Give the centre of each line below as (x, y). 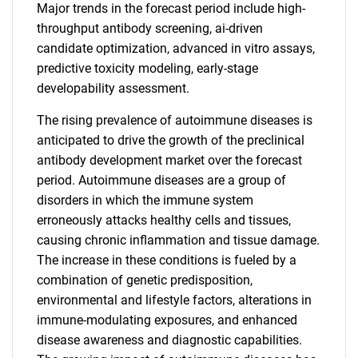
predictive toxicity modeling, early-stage (147, 68)
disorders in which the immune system (145, 200)
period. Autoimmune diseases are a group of (161, 180)
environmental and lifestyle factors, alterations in (174, 300)
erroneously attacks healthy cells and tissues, (164, 220)
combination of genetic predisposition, (145, 280)
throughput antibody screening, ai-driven (150, 28)
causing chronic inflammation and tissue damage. (178, 240)
